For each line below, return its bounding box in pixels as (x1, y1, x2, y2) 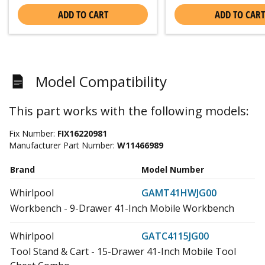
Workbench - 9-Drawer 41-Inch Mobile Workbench (10, 201, 234, 215)
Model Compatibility (35, 71, 167, 91)
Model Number (141, 163, 204, 175)
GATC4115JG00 (141, 229, 209, 243)
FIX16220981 (57, 127, 107, 139)
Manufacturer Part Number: (9, 139, 117, 151)
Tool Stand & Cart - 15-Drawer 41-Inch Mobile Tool (10, 244, 236, 258)
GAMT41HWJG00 (141, 186, 216, 199)
